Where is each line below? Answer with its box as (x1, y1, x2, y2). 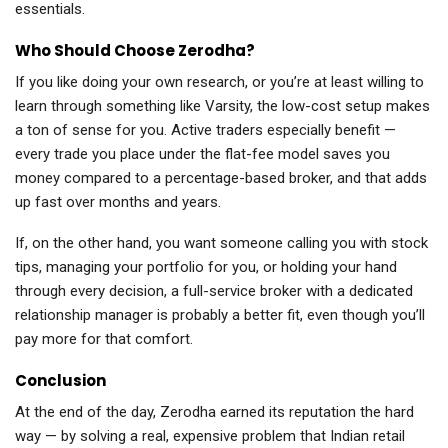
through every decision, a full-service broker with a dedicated (15, 282, 413, 301)
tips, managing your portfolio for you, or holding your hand (15, 258, 397, 277)
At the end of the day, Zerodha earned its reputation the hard (15, 403, 414, 422)
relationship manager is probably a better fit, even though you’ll (15, 306, 425, 325)
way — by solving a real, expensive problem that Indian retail (15, 427, 405, 446)
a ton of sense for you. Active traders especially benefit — (15, 121, 396, 140)
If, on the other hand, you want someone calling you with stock (15, 234, 428, 253)
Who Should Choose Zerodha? (15, 40, 255, 62)
